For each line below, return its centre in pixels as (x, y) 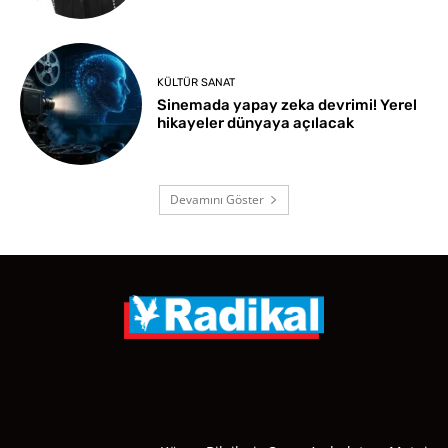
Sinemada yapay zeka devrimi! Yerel (287, 104)
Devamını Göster (217, 200)
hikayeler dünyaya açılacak (256, 122)
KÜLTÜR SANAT (196, 82)
